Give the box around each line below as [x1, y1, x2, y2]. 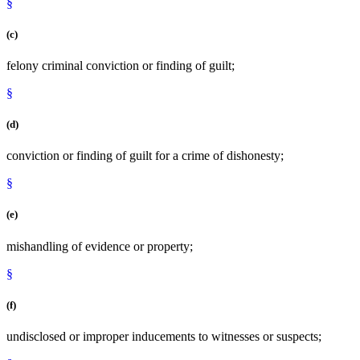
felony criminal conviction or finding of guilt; [6, 58, 235, 72]
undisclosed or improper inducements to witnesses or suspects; [6, 329, 321, 343]
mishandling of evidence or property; [6, 239, 193, 253]
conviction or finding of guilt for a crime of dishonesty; [6, 149, 284, 163]
